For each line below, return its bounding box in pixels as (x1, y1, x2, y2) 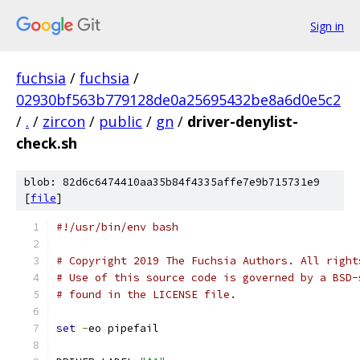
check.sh (16, 133, 77, 153)
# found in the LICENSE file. (56, 288, 236, 301)
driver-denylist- (187, 112, 298, 131)
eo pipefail (88, 321, 159, 335)
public (99, 112, 142, 131)
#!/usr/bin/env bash (56, 220, 178, 234)
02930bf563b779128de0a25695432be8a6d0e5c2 (16, 90, 341, 109)
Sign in (310, 18, 344, 34)
